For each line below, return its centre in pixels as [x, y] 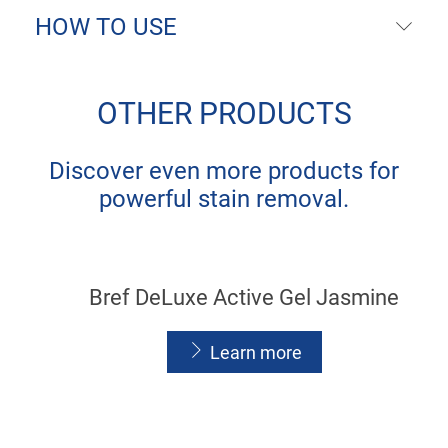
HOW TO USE [106, 27]
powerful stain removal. [224, 198]
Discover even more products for [224, 170]
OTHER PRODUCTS [224, 114]
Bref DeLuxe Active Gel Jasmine [244, 298]
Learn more [255, 353]
